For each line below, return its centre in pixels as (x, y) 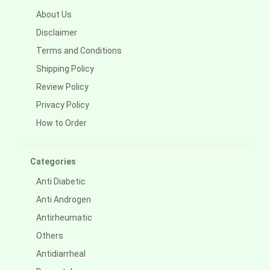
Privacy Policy (63, 105)
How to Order (61, 123)
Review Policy (62, 87)
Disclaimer (57, 33)
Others (50, 236)
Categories (53, 162)
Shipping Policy (65, 69)
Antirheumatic (64, 218)
